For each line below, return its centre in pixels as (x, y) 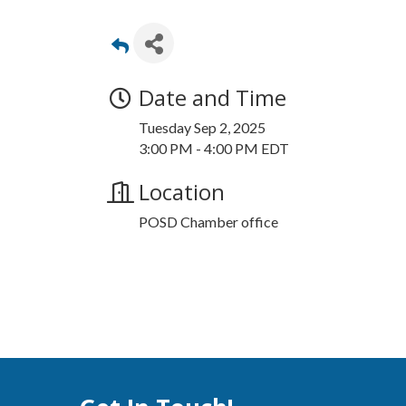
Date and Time (213, 97)
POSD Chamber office (208, 221)
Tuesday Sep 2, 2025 (202, 127)
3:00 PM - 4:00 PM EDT (214, 148)
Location (182, 191)
